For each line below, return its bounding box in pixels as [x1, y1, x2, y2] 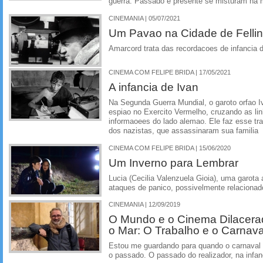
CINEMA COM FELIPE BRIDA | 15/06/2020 [109, 144, 231, 151]
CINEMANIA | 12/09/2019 [109, 201, 180, 208]
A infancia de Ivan [109, 80, 198, 93]
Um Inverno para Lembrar [109, 156, 238, 169]
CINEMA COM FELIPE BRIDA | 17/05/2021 [109, 68, 231, 76]
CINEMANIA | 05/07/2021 [109, 14, 180, 22]
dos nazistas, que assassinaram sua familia [109, 126, 258, 135]
